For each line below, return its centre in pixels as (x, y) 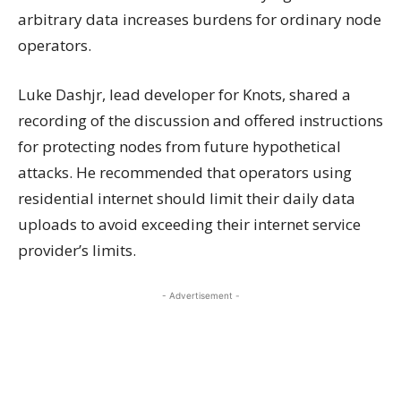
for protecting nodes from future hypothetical (179, 146)
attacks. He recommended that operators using (185, 172)
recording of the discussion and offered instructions (200, 120)
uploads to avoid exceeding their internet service (189, 224)
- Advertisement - (200, 295)
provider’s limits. (77, 250)
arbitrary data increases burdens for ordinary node (200, 19)
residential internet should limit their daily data (187, 198)
